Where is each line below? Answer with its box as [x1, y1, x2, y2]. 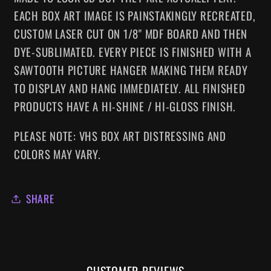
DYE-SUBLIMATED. [13, 43, 96, 60]
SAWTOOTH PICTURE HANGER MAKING [13, 61, 187, 78]
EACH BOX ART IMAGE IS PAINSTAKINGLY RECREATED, [13, 7, 256, 24]
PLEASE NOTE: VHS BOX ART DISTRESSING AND [13, 127, 226, 144]
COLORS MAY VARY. [13, 145, 101, 162]
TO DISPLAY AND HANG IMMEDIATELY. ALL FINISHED [13, 79, 246, 96]
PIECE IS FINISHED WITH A [130, 43, 252, 60]
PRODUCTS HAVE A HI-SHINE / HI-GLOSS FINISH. [13, 97, 236, 114]
